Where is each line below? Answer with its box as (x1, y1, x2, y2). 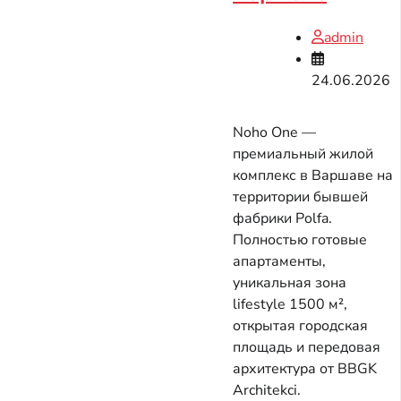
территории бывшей (233, 187, 368, 208)
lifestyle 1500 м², (233, 294, 347, 315)
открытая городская (233, 316, 368, 337)
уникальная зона (233, 273, 346, 294)
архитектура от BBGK (233, 359, 377, 380)
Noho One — (233, 123, 316, 143)
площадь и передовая (233, 337, 380, 358)
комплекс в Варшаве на (233, 166, 393, 186)
